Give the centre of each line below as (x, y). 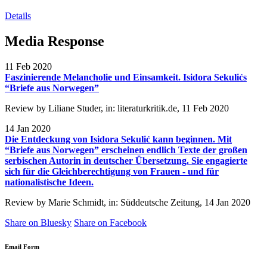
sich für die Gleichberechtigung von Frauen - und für (112, 171)
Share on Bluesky (38, 222)
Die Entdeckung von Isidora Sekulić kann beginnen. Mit (118, 139)
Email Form (22, 246)
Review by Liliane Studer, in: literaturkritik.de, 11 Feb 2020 (117, 108)
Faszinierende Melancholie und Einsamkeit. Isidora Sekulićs (126, 77)
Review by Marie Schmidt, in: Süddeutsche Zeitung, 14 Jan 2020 (128, 202)
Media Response (55, 41)
